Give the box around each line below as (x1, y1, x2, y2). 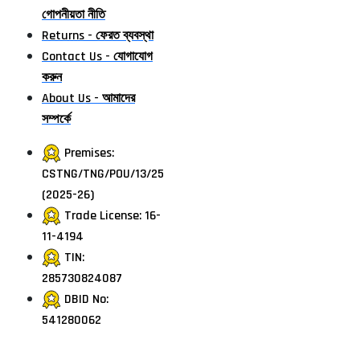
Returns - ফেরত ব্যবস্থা (42, 27, 153, 45)
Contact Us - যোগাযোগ (42, 48, 153, 66)
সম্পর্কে (42, 111, 71, 129)
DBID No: (64, 291, 108, 309)
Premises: (64, 145, 114, 162)
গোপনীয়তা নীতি (42, 6, 105, 24)
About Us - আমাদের (42, 90, 135, 108)
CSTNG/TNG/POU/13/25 (42, 166, 164, 183)
